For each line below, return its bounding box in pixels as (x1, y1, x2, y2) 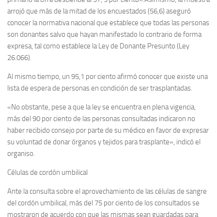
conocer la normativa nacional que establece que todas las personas (7, 18, 209, 27)
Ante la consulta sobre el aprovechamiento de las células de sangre (7, 187, 207, 196)
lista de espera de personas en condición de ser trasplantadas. (7, 84, 192, 93)
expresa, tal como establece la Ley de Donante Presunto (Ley (7, 42, 189, 50)
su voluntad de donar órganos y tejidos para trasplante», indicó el (7, 138, 201, 146)
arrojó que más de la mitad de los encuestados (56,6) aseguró (7, 7, 191, 15)
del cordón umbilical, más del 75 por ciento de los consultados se (7, 199, 200, 207)
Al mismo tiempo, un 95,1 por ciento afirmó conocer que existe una (7, 72, 208, 81)
